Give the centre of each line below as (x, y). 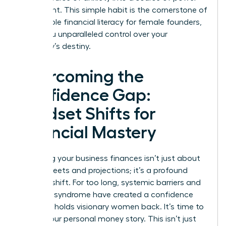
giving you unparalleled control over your (93, 34)
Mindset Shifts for (87, 114)
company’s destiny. (55, 46)
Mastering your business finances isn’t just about (109, 158)
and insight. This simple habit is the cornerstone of (113, 10)
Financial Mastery (88, 132)
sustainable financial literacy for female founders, (110, 22)
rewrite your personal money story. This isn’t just (107, 219)
